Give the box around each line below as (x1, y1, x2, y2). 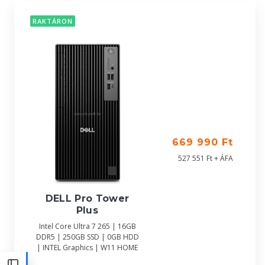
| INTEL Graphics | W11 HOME (37, 243, 138, 253)
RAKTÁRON (33, 17, 73, 26)
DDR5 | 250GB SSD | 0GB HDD (35, 232, 139, 243)
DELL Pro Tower (45, 193, 130, 205)
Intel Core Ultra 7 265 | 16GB (38, 221, 136, 232)
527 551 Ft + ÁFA (178, 153, 233, 163)
